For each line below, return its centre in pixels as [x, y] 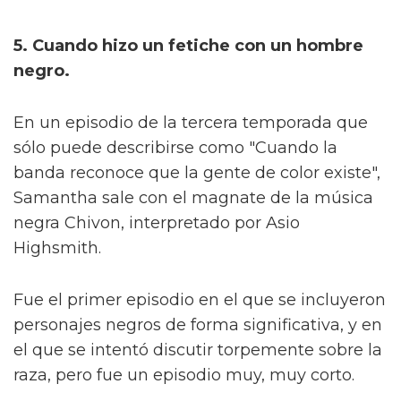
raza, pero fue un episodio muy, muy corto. [184, 375]
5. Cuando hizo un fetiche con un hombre [188, 45]
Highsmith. [57, 247]
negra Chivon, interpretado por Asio [157, 222]
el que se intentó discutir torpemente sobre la [198, 350]
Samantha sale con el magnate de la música [193, 197]
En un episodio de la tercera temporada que [191, 122]
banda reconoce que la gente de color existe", [197, 172]
